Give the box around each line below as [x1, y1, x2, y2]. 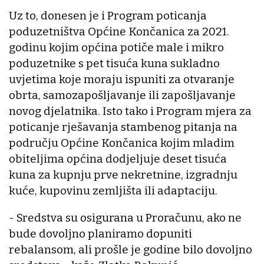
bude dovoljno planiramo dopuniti [9, 227, 192, 241]
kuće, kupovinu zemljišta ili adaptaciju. [9, 184, 217, 198]
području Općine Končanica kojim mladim [9, 136, 235, 150]
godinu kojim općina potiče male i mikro [9, 41, 224, 55]
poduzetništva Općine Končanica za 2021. [9, 25, 229, 39]
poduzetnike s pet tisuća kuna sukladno [9, 57, 220, 71]
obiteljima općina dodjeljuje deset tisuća [9, 152, 227, 166]
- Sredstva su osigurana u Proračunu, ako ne [9, 211, 242, 225]
